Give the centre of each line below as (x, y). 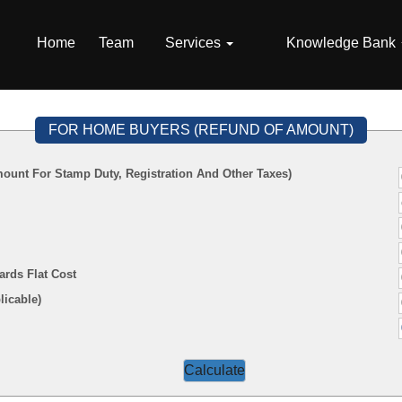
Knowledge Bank (342, 43)
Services (194, 43)
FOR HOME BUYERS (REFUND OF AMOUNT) (201, 130)
